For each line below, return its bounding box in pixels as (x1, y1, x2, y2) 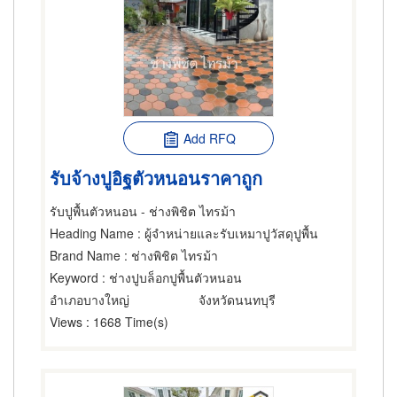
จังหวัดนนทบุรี (198, 291, 276, 308)
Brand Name (50, 246, 121, 264)
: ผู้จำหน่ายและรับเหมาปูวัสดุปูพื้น (134, 224, 318, 242)
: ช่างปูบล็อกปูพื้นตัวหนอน (98, 269, 242, 286)
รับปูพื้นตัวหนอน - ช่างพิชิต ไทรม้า (50, 202, 236, 220)
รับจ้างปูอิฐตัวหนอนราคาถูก (50, 164, 262, 191)
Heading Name (50, 224, 134, 242)
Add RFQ (183, 129, 236, 147)
